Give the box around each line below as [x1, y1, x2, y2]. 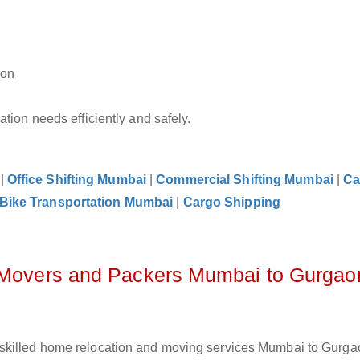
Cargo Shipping [182, 195, 280, 209]
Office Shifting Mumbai [6, 173, 146, 186]
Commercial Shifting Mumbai [156, 173, 333, 186]
